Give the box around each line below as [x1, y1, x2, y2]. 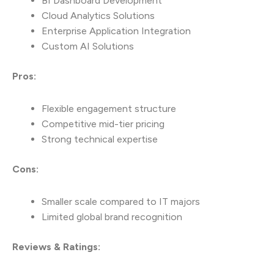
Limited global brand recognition [42, 211, 182, 223]
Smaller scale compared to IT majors [42, 196, 200, 208]
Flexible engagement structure [42, 103, 176, 115]
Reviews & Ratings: [12, 241, 100, 253]
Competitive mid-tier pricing [42, 118, 165, 130]
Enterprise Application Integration [42, 25, 191, 37]
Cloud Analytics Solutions [42, 10, 155, 22]
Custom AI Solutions [42, 40, 134, 53]
